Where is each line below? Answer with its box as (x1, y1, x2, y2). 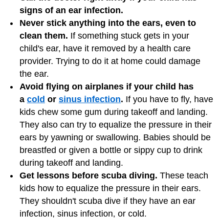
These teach (157, 171, 208, 180)
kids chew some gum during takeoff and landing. (20, 107, 208, 117)
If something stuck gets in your (68, 31, 189, 41)
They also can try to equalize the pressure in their (20, 120, 212, 130)
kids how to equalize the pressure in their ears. (20, 183, 201, 193)
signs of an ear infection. (20, 5, 123, 15)
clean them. (20, 31, 68, 41)
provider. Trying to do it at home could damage (20, 56, 200, 66)
